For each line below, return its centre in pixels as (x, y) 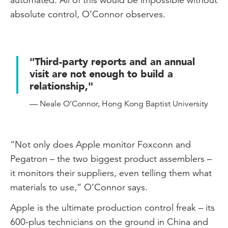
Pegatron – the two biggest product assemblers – (111, 159)
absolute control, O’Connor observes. (88, 14)
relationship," (61, 86)
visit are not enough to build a (101, 74)
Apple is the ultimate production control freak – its (112, 207)
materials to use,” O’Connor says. (79, 187)
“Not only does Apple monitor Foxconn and (101, 144)
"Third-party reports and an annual (112, 62)
